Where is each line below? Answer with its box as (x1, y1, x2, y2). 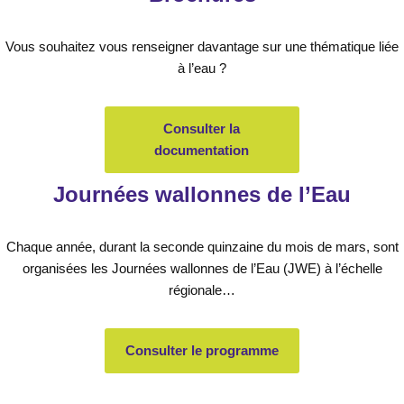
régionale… (169, 282, 235, 298)
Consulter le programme (124, 343, 279, 358)
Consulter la (163, 120, 241, 136)
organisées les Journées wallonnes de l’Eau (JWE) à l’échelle (22, 261, 382, 276)
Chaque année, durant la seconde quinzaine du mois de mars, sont (5, 239, 399, 254)
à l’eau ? (178, 60, 226, 76)
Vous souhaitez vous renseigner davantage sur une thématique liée (5, 38, 399, 54)
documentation (154, 142, 250, 158)
